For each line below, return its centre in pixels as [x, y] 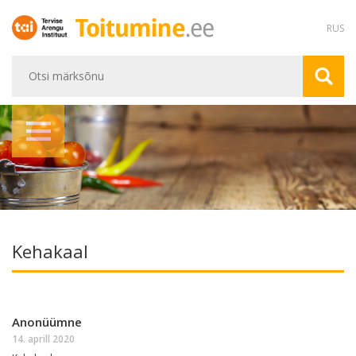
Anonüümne [47, 322]
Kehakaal [50, 251]
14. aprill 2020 [43, 339]
